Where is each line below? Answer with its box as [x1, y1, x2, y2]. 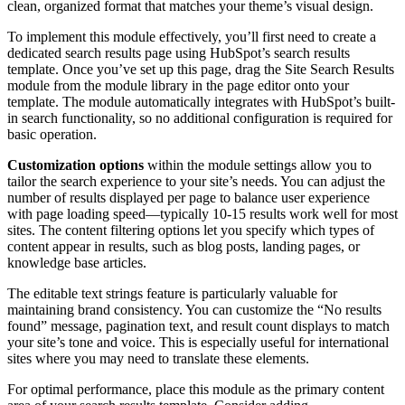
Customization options [7, 156, 144, 173]
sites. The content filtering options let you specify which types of [7, 221, 374, 238]
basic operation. [7, 126, 97, 142]
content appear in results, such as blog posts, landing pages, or [7, 238, 360, 254]
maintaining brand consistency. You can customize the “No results [7, 301, 381, 317]
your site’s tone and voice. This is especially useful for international [7, 334, 389, 350]
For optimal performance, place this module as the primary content [7, 381, 384, 397]
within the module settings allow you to [144, 156, 372, 173]
